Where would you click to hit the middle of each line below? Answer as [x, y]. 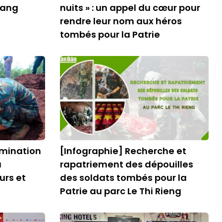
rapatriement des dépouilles [127, 164]
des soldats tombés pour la [123, 178]
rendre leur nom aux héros [121, 21]
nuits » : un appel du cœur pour [130, 8]
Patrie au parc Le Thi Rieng [121, 191]
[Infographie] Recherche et [123, 151]
